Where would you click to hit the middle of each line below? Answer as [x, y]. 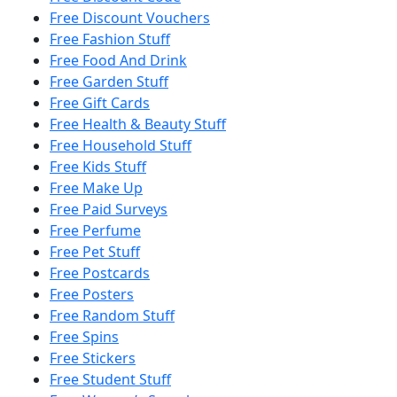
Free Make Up [96, 188]
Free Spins [84, 337]
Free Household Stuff [121, 146]
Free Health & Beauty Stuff [138, 125]
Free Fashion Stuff [110, 39]
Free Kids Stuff [98, 167]
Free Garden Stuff [109, 82]
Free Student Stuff [110, 380]
